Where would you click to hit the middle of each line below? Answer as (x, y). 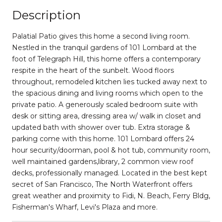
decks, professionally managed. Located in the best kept (110, 173)
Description (46, 15)
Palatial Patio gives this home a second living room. (101, 36)
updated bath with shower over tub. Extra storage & (101, 127)
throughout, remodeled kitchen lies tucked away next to (110, 82)
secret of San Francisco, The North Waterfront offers (102, 184)
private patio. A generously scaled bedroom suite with (105, 104)
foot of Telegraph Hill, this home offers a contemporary (106, 59)
